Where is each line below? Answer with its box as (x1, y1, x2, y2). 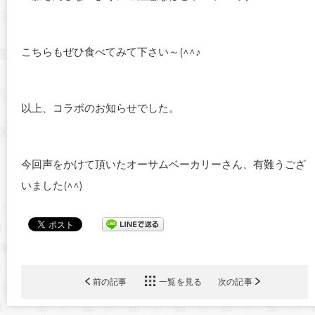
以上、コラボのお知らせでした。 (21, 101, 179, 115)
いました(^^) (21, 178, 83, 192)
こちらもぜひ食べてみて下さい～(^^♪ (21, 44, 201, 58)
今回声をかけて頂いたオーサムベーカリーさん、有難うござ (21, 157, 306, 171)
